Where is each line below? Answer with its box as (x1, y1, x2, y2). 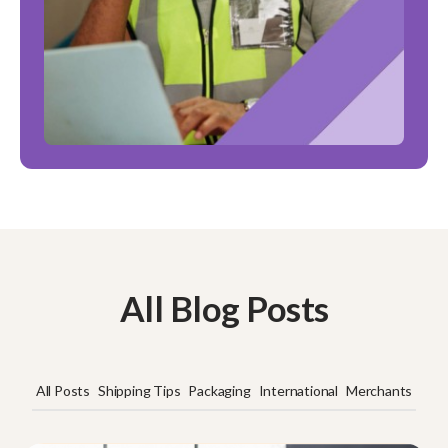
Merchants (346, 382, 413, 400)
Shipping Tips (97, 382, 181, 400)
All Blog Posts (119, 288, 329, 329)
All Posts (35, 382, 90, 400)
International (258, 382, 338, 400)
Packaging (188, 382, 251, 400)
